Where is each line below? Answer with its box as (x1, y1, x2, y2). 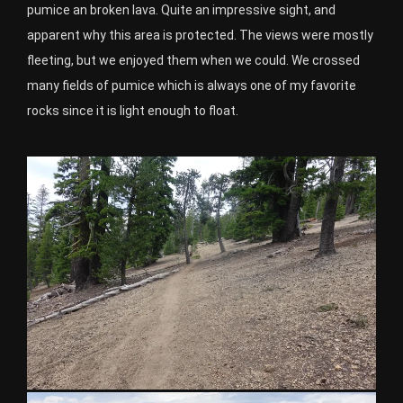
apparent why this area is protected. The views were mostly (27, 28, 373, 43)
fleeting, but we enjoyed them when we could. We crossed (27, 53, 360, 68)
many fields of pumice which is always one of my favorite (27, 78, 356, 94)
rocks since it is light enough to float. (27, 103, 238, 119)
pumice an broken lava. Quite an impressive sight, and (27, 3, 336, 18)
